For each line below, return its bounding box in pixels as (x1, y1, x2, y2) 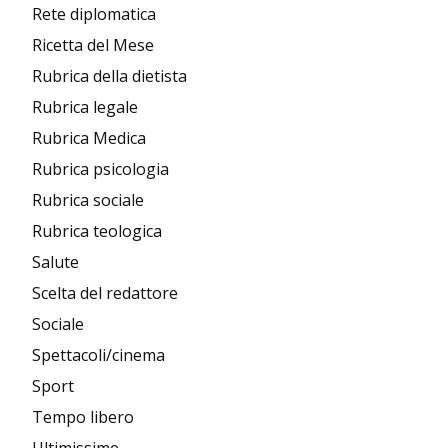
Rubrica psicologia (32, 158, 169, 181)
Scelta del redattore (32, 282, 178, 305)
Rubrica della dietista (32, 65, 187, 88)
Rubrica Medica (32, 127, 146, 150)
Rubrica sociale (32, 189, 144, 212)
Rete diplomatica (32, 3, 156, 26)
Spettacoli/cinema (32, 344, 165, 367)
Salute (32, 251, 79, 274)
